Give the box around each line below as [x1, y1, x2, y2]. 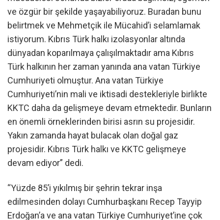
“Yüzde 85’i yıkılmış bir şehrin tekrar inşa [7, 183, 162, 193]
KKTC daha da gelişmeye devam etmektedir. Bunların [7, 102, 212, 113]
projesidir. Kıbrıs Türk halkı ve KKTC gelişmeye [7, 143, 186, 154]
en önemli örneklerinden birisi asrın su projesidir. [7, 116, 195, 127]
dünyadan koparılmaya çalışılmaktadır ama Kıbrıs [7, 47, 194, 58]
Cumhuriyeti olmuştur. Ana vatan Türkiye [7, 75, 164, 85]
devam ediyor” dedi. [7, 157, 83, 168]
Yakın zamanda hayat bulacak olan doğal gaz [7, 130, 178, 140]
